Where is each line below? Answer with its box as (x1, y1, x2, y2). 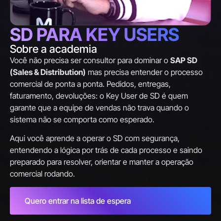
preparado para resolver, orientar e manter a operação (10, 157, 193, 167)
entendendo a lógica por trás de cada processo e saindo (10, 145, 202, 155)
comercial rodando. (10, 169, 75, 179)
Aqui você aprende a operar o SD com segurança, (10, 133, 180, 144)
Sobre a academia (10, 42, 97, 55)
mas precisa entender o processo (86, 67, 203, 77)
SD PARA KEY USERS (10, 24, 179, 45)
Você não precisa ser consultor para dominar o (10, 55, 170, 65)
